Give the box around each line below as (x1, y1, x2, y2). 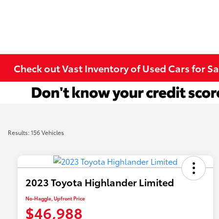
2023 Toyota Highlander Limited (25, 175, 174, 189)
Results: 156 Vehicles (8, 128, 64, 136)
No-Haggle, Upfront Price (25, 195, 85, 202)
